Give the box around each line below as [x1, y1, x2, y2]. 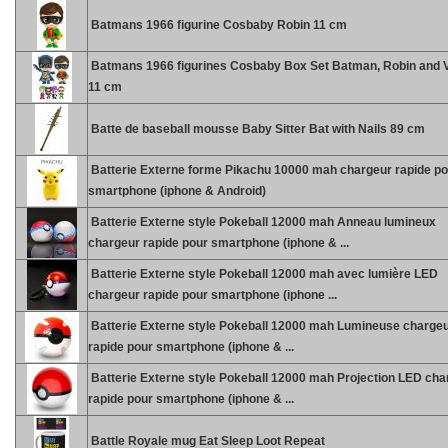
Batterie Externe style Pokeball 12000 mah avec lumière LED [88, 267, 438, 281]
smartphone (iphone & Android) [88, 184, 266, 198]
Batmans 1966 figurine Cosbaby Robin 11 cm [88, 18, 347, 32]
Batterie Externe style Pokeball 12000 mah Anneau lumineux [88, 215, 436, 229]
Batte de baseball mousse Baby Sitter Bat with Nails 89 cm [88, 122, 425, 136]
